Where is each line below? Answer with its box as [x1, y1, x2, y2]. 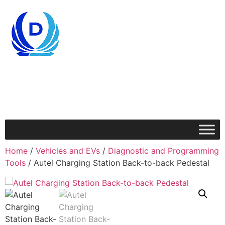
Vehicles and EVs [36, 146, 100, 156]
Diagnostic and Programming [108, 146, 219, 156]
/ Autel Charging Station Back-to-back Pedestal [26, 158, 209, 168]
